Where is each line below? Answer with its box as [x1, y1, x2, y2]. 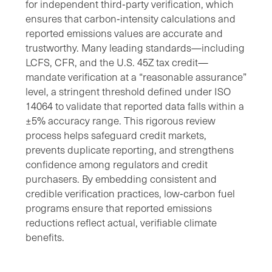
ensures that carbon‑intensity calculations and [25, 12, 236, 26]
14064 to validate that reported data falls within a [25, 99, 244, 114]
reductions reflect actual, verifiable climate [25, 216, 217, 230]
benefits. [25, 230, 67, 245]
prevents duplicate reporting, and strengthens [25, 143, 234, 157]
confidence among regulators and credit [25, 157, 208, 172]
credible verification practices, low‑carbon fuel [25, 186, 235, 201]
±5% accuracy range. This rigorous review [25, 114, 216, 128]
